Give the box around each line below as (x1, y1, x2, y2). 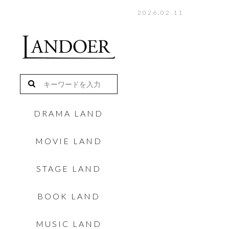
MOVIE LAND (35, 136, 102, 146)
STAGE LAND (36, 164, 101, 174)
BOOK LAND (37, 191, 100, 201)
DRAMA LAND (34, 108, 104, 119)
